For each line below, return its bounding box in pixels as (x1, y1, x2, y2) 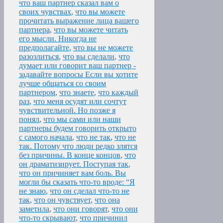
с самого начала (19, 133, 72, 142)
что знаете (59, 88, 94, 97)
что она (95, 196, 120, 205)
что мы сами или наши (43, 115, 121, 124)
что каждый (98, 88, 138, 97)
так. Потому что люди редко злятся (19, 142, 137, 151)
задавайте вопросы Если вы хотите (19, 70, 138, 79)
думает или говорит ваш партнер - (19, 61, 136, 70)
